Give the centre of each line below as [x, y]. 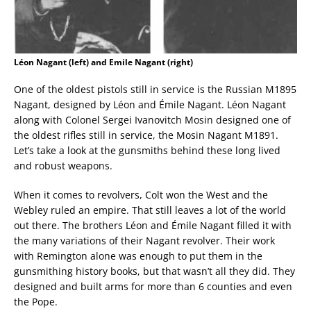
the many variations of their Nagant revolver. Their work [144, 241]
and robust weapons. [63, 166]
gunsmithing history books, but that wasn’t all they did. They [154, 271]
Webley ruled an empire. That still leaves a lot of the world [150, 210]
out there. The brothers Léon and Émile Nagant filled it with [153, 226]
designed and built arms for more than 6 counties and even [153, 287]
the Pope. [36, 302]
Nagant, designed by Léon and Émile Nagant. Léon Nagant [150, 105]
